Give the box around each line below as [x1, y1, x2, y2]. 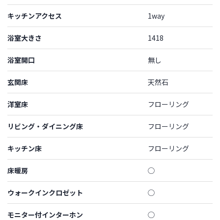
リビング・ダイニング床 [7, 121, 83, 131]
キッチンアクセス [7, 10, 62, 21]
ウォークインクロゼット [7, 187, 83, 197]
